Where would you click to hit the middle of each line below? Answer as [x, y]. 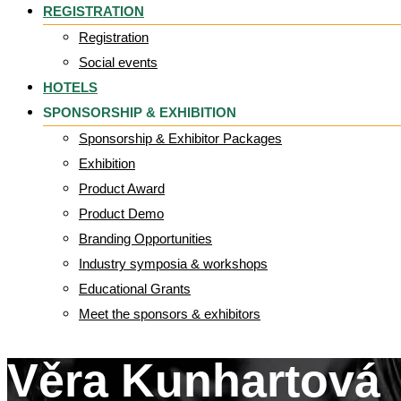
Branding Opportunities [145, 239]
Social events [118, 62]
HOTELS [70, 87]
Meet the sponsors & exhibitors [170, 314]
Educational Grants [135, 289]
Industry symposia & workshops [173, 264]
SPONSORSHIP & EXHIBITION [140, 112]
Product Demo [121, 213]
